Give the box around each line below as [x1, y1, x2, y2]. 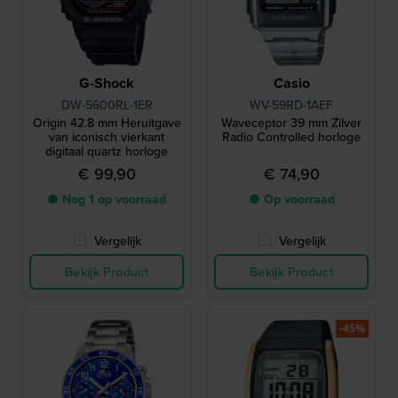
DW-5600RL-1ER [60, 96, 153, 114]
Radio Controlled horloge [222, 128, 361, 146]
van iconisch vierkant [49, 128, 164, 146]
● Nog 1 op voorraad [47, 190, 166, 208]
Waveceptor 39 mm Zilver [221, 114, 362, 131]
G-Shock [79, 73, 134, 93]
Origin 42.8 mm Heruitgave [32, 114, 181, 131]
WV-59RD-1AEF [250, 96, 333, 114]
